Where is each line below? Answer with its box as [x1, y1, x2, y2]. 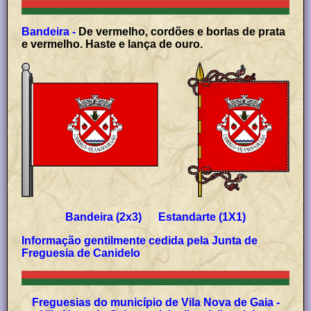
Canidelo [93, 246, 141, 259]
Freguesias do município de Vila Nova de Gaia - [31, 296, 280, 308]
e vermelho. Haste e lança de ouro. [22, 37, 203, 50]
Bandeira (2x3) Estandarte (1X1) [65, 210, 246, 223]
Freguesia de [22, 246, 94, 259]
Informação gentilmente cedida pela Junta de [22, 234, 258, 246]
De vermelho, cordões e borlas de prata [78, 25, 286, 37]
